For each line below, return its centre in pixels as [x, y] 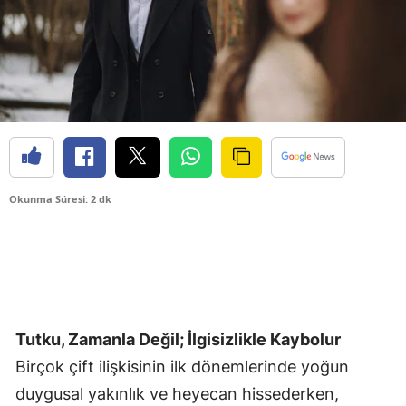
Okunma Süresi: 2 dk [60, 198]
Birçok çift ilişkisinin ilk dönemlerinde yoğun [182, 366]
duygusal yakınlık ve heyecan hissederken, [177, 393]
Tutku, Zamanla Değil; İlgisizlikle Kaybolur [178, 339]
